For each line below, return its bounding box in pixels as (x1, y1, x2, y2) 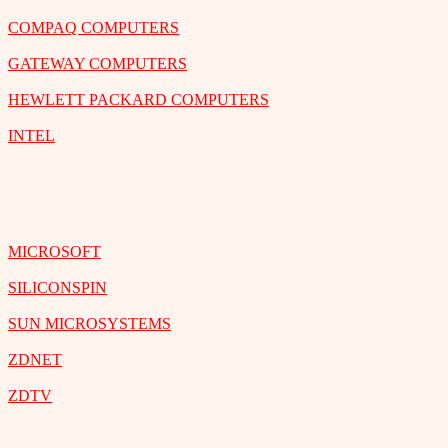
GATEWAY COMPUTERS (8, 54, 187, 72)
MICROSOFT (8, 242, 101, 260)
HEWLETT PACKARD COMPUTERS (8, 90, 269, 108)
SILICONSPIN (8, 278, 107, 296)
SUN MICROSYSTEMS (8, 314, 171, 332)
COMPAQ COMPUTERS (8, 18, 179, 36)
